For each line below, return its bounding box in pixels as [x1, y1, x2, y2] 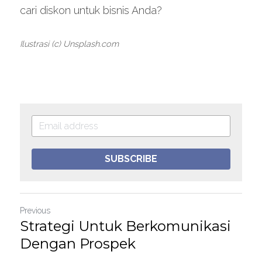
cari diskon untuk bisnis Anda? [20, 4, 162, 16]
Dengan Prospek [20, 235, 136, 252]
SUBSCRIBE [105, 153, 157, 164]
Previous [20, 206, 50, 215]
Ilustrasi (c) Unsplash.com [20, 39, 119, 49]
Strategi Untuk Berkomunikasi [20, 218, 231, 235]
